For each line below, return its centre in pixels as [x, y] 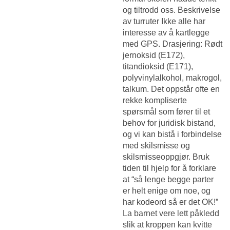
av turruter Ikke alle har [164, 22]
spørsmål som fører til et [166, 112]
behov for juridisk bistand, [169, 123]
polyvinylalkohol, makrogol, [172, 78]
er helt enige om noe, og [167, 191]
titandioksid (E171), [158, 67]
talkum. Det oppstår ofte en [171, 89]
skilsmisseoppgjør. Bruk [166, 157]
